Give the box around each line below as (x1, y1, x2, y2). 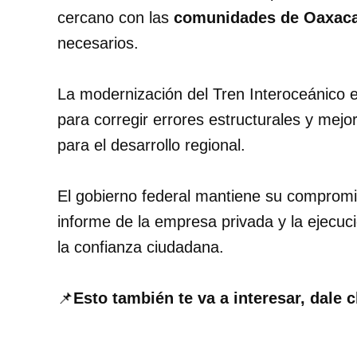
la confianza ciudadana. (57, 238, 224, 257)
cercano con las (57, 9, 174, 27)
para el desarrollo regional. (57, 136, 245, 155)
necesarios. (57, 34, 139, 53)
